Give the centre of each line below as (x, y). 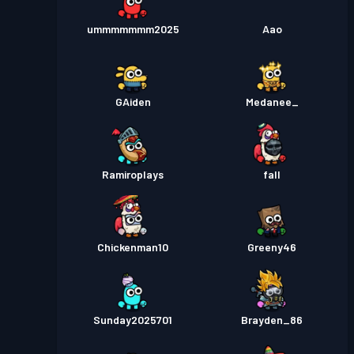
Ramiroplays (133, 175)
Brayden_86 (272, 320)
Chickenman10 (133, 247)
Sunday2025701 (133, 320)
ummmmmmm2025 (133, 29)
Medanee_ (272, 102)
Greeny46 (272, 247)
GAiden (133, 102)
